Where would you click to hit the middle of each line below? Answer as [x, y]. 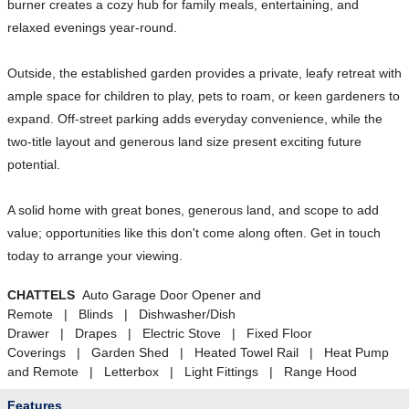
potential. [34, 165]
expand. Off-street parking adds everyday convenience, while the [195, 119]
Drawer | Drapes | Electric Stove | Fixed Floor [160, 334]
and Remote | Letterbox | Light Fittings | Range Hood [182, 372]
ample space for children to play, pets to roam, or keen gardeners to [204, 96]
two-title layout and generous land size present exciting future [184, 142]
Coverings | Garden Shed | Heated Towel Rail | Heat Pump [198, 353]
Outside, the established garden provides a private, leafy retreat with [204, 73]
